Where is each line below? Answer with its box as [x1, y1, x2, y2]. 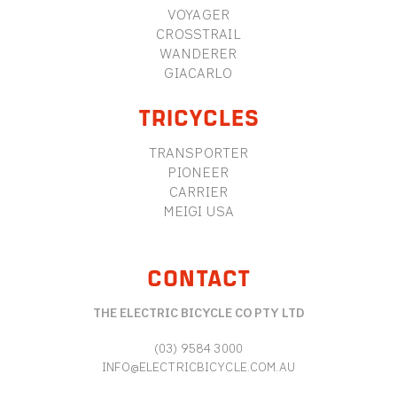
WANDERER [160, 45, 237, 61]
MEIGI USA [162, 203, 235, 219]
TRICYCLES [137, 99, 260, 133]
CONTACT [146, 261, 251, 294]
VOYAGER [167, 6, 230, 22]
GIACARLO [164, 65, 233, 81]
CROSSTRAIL [156, 26, 241, 42]
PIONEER [167, 164, 230, 180]
